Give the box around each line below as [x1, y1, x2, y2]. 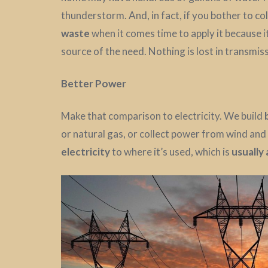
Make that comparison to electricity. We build [61, 109, 264, 122]
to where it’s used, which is [110, 145, 232, 158]
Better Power [61, 77, 126, 90]
